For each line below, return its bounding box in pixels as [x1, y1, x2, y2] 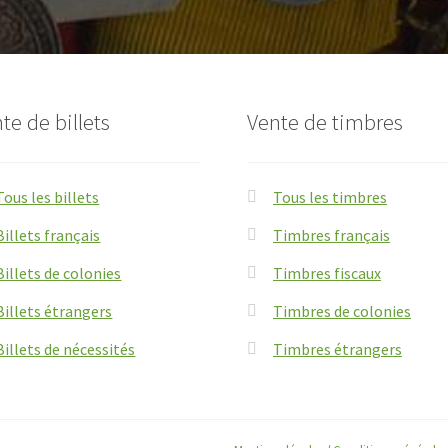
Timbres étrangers [272, 338, 402, 359]
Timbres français [272, 224, 390, 245]
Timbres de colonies [272, 300, 411, 321]
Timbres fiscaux [272, 262, 381, 283]
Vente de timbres [247, 107, 404, 136]
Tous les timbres [272, 186, 387, 207]
